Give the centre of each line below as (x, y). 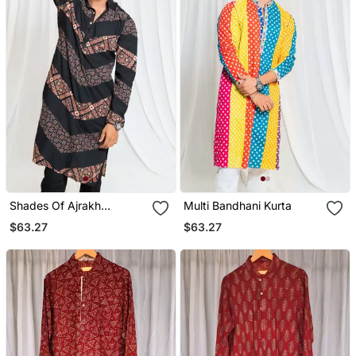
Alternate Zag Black (98, 219)
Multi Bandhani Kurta (238, 206)
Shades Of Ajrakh (55, 206)
